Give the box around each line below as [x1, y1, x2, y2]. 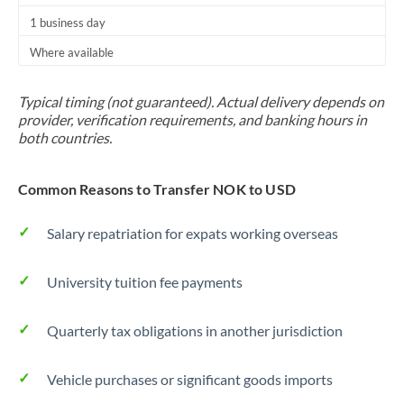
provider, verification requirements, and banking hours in [18, 111, 367, 128]
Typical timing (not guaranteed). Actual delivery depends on [18, 93, 384, 110]
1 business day [30, 15, 106, 30]
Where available [30, 45, 114, 60]
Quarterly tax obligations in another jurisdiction [47, 322, 343, 339]
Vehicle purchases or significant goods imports [47, 371, 333, 388]
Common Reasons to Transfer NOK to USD [18, 180, 296, 197]
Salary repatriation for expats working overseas [47, 225, 338, 242]
